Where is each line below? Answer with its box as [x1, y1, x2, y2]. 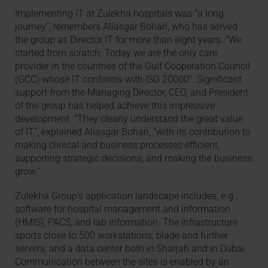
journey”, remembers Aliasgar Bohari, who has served [15, 21, 238, 33]
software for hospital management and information [15, 203, 231, 215]
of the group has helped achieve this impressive [15, 100, 215, 112]
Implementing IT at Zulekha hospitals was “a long [15, 8, 224, 20]
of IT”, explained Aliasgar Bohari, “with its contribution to [15, 126, 251, 138]
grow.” [15, 166, 41, 178]
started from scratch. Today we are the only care [15, 47, 218, 59]
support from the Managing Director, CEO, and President [15, 87, 249, 99]
